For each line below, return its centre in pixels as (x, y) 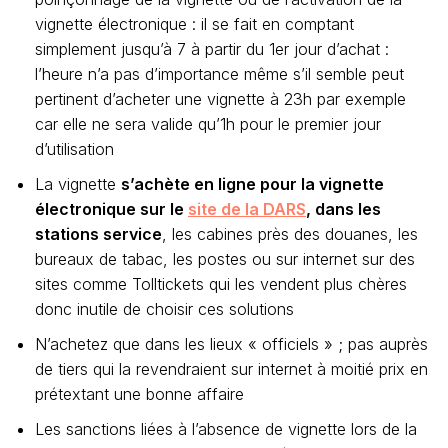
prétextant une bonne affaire (139, 394)
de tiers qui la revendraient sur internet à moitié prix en (231, 369)
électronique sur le (111, 209)
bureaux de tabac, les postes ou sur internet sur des (225, 259)
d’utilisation (74, 149)
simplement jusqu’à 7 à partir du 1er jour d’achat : (212, 49)
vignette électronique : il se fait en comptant (194, 24)
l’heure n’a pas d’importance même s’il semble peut (219, 74)
